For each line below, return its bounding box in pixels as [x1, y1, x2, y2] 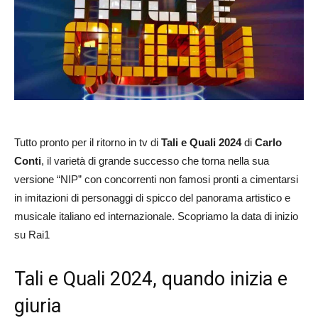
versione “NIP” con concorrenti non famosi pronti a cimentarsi [14, 172, 298, 185]
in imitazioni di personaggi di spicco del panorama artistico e [14, 191, 290, 204]
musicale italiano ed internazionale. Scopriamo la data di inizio [14, 209, 298, 222]
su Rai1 [14, 228, 50, 241]
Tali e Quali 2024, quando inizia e [14, 267, 287, 290]
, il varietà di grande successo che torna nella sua [41, 154, 269, 167]
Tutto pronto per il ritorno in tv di [14, 136, 161, 148]
